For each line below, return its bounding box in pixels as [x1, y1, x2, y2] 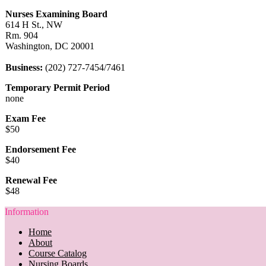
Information [5, 206, 49, 217]
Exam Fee [5, 113, 46, 123]
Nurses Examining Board [5, 8, 107, 19]
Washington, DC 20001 [5, 40, 94, 51]
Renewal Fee [5, 175, 57, 185]
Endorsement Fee [5, 144, 76, 154]
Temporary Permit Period [5, 82, 110, 93]
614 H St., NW [5, 19, 62, 30]
